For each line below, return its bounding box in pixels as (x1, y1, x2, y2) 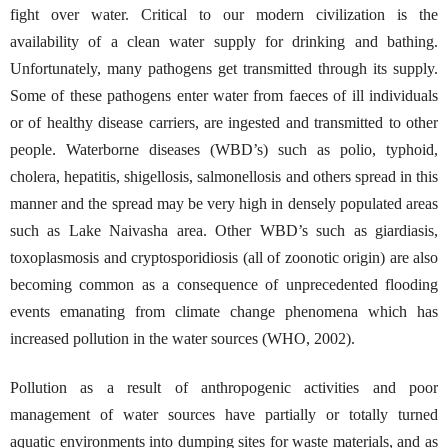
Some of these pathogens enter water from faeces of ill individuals (10, 86, 438, 104)
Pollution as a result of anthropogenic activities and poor (10, 378, 438, 396)
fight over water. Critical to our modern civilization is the (10, 5, 438, 23)
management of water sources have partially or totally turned (10, 405, 438, 423)
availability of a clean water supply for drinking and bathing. (10, 32, 438, 50)
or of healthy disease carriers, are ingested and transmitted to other (10, 113, 438, 131)
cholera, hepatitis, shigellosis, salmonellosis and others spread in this (10, 167, 438, 185)
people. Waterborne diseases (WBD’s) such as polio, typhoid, (10, 140, 438, 158)
